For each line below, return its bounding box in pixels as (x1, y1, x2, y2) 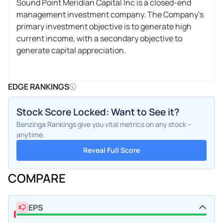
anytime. (16, 129, 45, 139)
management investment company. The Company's (16, 8, 204, 20)
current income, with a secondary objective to (16, 32, 182, 44)
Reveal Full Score (83, 145, 140, 155)
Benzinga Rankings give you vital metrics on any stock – (16, 119, 192, 129)
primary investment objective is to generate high (16, 20, 192, 32)
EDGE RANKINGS (8, 81, 69, 92)
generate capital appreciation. (16, 44, 126, 56)
